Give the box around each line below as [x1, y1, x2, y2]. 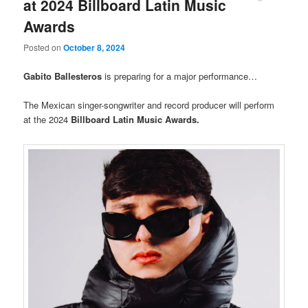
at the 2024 [23, 112, 71, 126]
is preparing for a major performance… [102, 69, 258, 82]
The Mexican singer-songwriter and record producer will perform [23, 98, 275, 111]
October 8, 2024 [63, 41, 126, 54]
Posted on [23, 41, 64, 54]
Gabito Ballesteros [23, 69, 102, 82]
